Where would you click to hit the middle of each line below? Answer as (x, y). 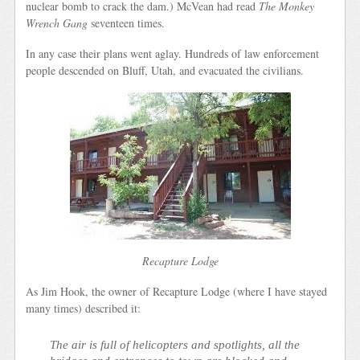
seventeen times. (127, 22)
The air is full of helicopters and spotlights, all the (175, 344)
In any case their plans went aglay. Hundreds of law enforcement (173, 53)
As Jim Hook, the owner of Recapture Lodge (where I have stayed (177, 292)
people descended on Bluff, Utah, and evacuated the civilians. (165, 70)
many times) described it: (84, 309)
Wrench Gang (57, 22)
